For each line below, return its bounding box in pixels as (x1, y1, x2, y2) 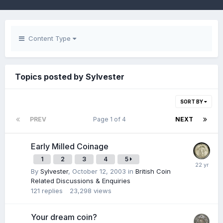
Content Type (24, 34, 73, 42)
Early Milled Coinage (31, 141, 109, 151)
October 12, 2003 (72, 167, 126, 175)
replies (42, 187, 63, 195)
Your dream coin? (31, 212, 97, 222)
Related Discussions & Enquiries (31, 177, 130, 185)
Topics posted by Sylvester (15, 72, 124, 82)
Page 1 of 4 (93, 115, 129, 123)
